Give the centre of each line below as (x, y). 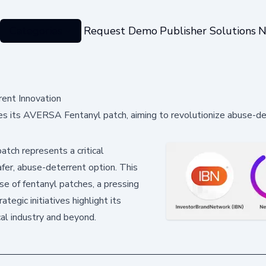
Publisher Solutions (208, 31)
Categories (36, 31)
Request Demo (120, 31)
